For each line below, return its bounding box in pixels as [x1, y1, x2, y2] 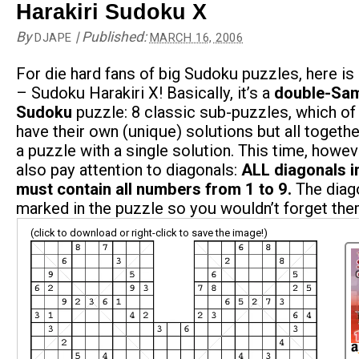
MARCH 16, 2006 [149, 30, 244, 45]
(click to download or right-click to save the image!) [30, 227, 268, 239]
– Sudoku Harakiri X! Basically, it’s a [16, 83, 274, 103]
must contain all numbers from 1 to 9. [16, 179, 292, 199]
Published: [81, 29, 150, 45]
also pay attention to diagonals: [16, 160, 241, 179]
